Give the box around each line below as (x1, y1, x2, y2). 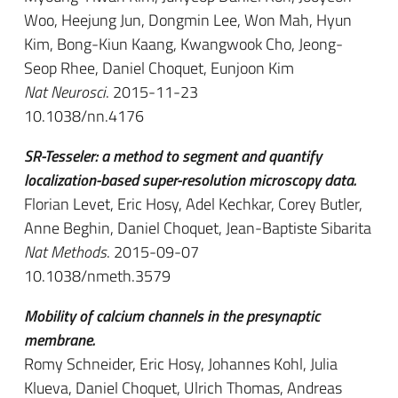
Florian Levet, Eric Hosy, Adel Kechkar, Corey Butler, (24, 192, 362, 216)
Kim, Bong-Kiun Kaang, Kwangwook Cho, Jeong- (24, 32, 343, 56)
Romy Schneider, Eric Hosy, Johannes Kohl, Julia (24, 352, 338, 376)
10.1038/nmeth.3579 (24, 264, 171, 288)
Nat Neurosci (24, 80, 106, 104)
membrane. (24, 328, 95, 352)
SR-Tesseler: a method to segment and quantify (24, 144, 322, 168)
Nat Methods (24, 240, 107, 264)
